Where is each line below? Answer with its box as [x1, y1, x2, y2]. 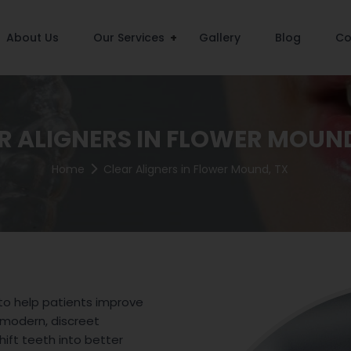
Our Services [93, 30, 165, 45]
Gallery [199, 30, 241, 45]
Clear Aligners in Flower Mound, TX [103, 161, 288, 177]
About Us [6, 30, 60, 45]
